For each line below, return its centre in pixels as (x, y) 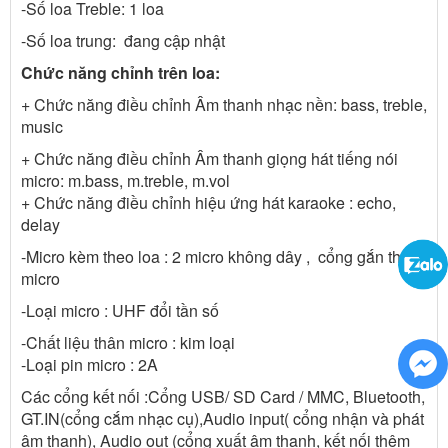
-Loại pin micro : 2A (89, 364)
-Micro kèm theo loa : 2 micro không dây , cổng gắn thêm (222, 256)
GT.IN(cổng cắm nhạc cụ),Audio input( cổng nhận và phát (222, 418)
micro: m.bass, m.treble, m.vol (125, 180)
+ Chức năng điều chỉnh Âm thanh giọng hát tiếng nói (209, 158)
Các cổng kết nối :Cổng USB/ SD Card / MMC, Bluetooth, (223, 396)
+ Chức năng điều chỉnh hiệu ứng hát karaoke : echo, (208, 202)
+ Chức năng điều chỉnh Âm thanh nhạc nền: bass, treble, (224, 104)
